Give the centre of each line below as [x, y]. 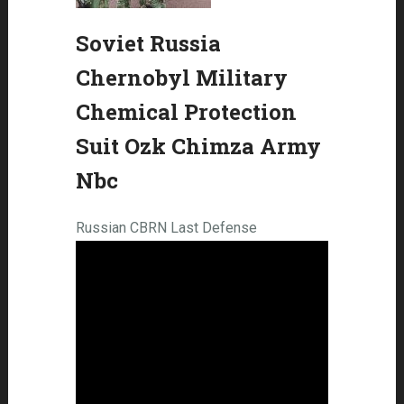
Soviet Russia [148, 43]
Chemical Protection [186, 112]
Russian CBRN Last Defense [166, 228]
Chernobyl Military [181, 78]
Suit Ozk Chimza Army [198, 146]
